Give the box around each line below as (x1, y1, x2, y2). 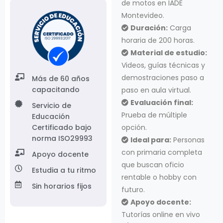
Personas (171, 134, 205, 145)
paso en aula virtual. (121, 85, 191, 95)
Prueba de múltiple (121, 110, 187, 120)
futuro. (121, 184, 145, 195)
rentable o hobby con (121, 172, 197, 182)
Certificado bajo (31, 122, 92, 132)
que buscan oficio (121, 159, 184, 170)
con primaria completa (121, 147, 202, 157)
